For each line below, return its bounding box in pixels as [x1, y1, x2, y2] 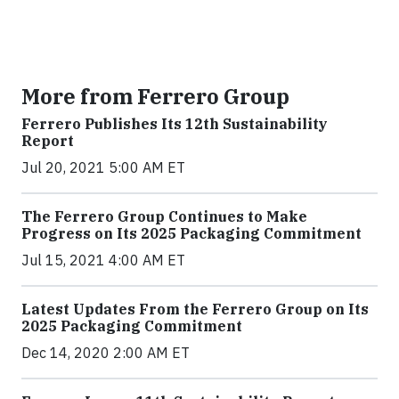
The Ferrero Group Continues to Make [21, 208, 307, 225]
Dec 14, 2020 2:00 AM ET [21, 344, 190, 362]
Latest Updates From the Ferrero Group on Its [21, 300, 369, 318]
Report [21, 132, 74, 150]
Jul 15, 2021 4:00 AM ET [21, 251, 185, 269]
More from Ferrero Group [21, 83, 289, 110]
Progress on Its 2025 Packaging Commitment [21, 224, 362, 242]
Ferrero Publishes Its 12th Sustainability [21, 115, 328, 133]
